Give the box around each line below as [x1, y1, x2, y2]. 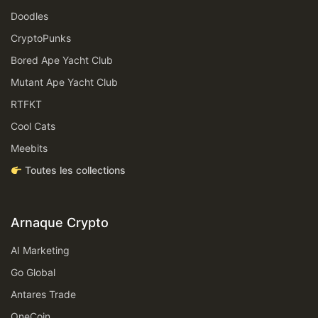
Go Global [11, 266, 55, 279]
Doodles [11, 10, 48, 23]
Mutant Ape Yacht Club [11, 76, 118, 89]
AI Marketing [11, 244, 70, 257]
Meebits [11, 142, 48, 155]
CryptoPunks [11, 32, 71, 45]
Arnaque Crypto [11, 215, 109, 231]
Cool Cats [11, 120, 55, 133]
